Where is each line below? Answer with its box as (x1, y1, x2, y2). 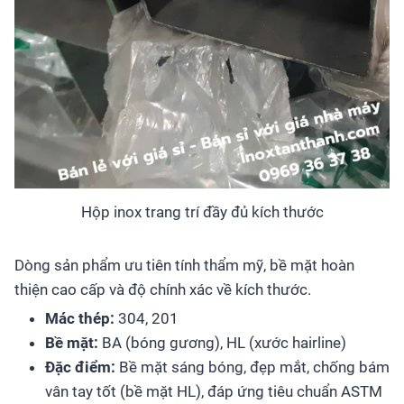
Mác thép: (45, 309, 115, 328)
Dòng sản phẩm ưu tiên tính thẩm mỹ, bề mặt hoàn (14, 256, 354, 275)
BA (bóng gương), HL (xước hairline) (98, 334, 346, 353)
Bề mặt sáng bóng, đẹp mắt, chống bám (115, 358, 390, 377)
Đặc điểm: (45, 358, 115, 377)
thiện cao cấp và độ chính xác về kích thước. (14, 280, 311, 299)
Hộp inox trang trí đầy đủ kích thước (80, 203, 324, 222)
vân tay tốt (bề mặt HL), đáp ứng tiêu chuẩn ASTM (45, 382, 382, 401)
